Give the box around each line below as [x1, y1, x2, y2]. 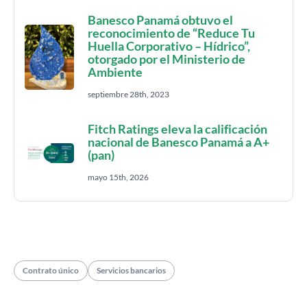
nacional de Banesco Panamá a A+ [88, 134, 269, 149]
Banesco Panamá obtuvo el [88, 12, 233, 27]
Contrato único [23, 265, 79, 275]
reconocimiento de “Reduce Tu [88, 25, 255, 40]
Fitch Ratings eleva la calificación [88, 121, 267, 136]
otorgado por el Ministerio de [88, 51, 245, 66]
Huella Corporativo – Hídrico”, [88, 38, 250, 53]
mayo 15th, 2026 [88, 172, 149, 182]
